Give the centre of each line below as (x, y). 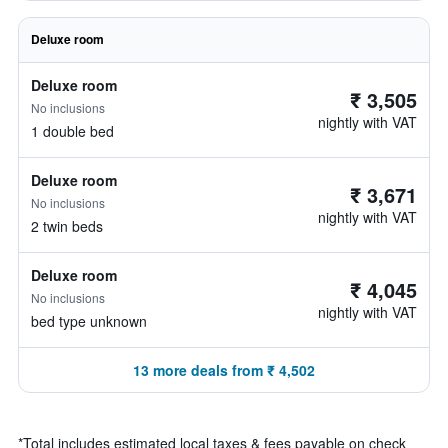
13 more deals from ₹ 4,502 (224, 370)
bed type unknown (89, 321)
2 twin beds (67, 226)
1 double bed (72, 131)
